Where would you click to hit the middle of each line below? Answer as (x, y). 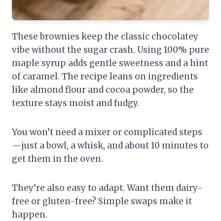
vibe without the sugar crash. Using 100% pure (110, 50)
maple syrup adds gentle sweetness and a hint (110, 63)
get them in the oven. (57, 159)
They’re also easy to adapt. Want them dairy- (107, 188)
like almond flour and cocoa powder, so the (103, 90)
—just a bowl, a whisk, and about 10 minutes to (110, 146)
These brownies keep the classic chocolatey (105, 37)
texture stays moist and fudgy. (75, 103)
